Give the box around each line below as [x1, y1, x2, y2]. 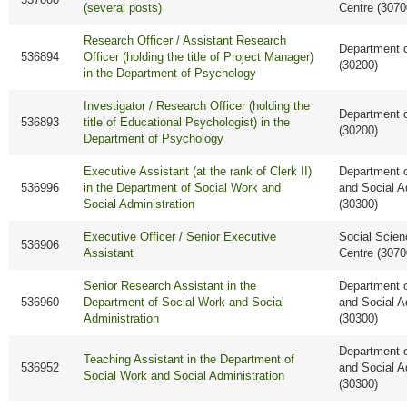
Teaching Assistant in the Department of [84, 352, 295, 367]
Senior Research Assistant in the [84, 279, 257, 293]
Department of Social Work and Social [84, 295, 285, 310]
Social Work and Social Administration [84, 369, 285, 383]
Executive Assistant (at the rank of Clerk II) [84, 164, 313, 179]
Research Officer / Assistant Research [84, 34, 287, 48]
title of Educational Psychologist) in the [84, 115, 291, 130]
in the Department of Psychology [84, 66, 257, 81]
